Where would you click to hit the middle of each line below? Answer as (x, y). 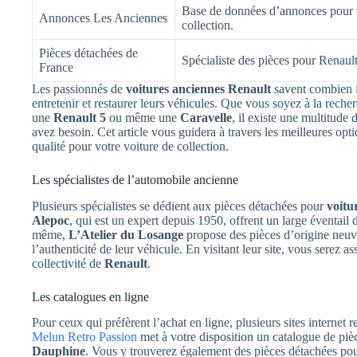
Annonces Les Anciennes (103, 18)
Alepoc (51, 220)
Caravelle (206, 117)
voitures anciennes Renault (198, 88)
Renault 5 (80, 117)
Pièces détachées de (88, 53)
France (56, 67)
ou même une (143, 117)
